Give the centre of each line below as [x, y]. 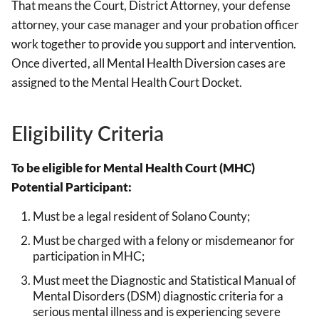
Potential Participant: [72, 187]
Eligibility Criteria [88, 134]
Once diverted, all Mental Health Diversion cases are [148, 63]
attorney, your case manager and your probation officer [155, 25]
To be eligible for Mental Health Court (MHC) [133, 167]
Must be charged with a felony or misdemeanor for [164, 240]
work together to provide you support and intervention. [154, 44]
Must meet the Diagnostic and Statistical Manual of [164, 280]
